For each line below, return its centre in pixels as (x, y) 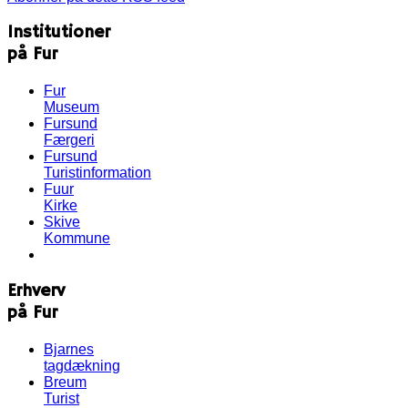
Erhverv (36, 291)
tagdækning (82, 365)
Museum (71, 107)
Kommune (77, 239)
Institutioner (59, 33)
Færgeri (69, 140)
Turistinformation (97, 173)
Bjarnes (69, 349)
